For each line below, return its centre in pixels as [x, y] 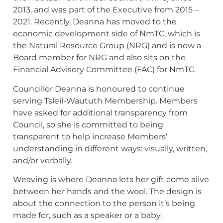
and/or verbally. [43, 160]
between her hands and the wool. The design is [107, 192]
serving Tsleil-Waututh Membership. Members [105, 101]
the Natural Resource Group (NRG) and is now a [107, 46]
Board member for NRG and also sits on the [99, 58]
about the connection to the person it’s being [104, 204]
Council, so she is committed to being [88, 124]
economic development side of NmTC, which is [107, 34]
